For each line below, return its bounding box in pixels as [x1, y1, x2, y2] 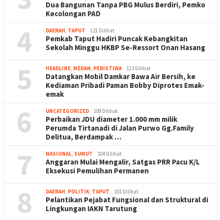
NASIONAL [46, 150, 72, 157]
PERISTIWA [93, 64, 122, 72]
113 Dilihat [127, 64, 151, 72]
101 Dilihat [114, 188, 138, 195]
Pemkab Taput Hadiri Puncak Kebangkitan [46, 33, 188, 43]
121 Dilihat [90, 27, 114, 34]
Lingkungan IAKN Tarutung [46, 203, 137, 213]
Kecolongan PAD [46, 8, 101, 18]
